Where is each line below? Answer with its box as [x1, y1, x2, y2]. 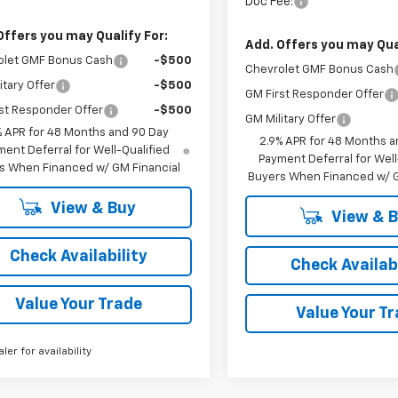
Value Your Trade [14, 296, 142, 313]
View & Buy [47, 200, 136, 217]
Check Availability [9, 248, 147, 265]
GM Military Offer [245, 113, 337, 125]
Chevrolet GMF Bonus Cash [245, 63, 394, 76]
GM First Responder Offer [245, 88, 385, 100]
